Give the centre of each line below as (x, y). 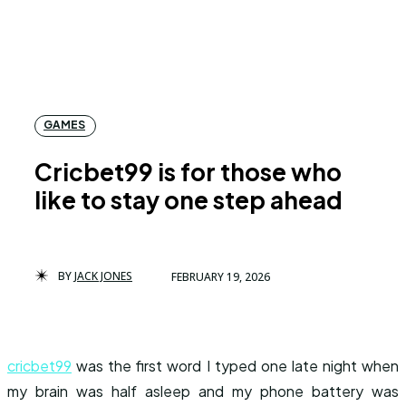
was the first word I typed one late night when (235, 366)
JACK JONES (103, 276)
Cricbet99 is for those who (188, 172)
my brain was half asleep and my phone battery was (203, 391)
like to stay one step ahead (188, 200)
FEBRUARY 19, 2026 (221, 276)
